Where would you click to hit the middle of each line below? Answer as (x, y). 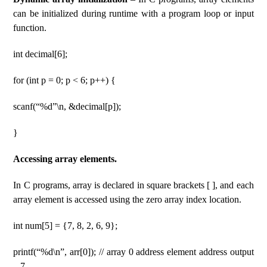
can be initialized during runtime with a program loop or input (133, 13)
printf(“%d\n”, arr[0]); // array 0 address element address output (133, 252)
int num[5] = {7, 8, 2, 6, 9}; (66, 226)
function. (30, 28)
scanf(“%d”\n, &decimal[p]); (67, 106)
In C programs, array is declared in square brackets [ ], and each (133, 185)
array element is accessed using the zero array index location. (128, 199)
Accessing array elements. (65, 159)
